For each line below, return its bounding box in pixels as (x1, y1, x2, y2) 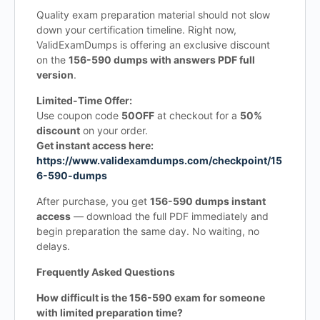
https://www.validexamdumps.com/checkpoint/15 (36, 154, 282, 166)
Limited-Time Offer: (36, 94, 132, 106)
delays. (36, 240, 70, 252)
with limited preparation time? (36, 306, 183, 319)
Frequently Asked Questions (36, 266, 175, 278)
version (36, 69, 74, 81)
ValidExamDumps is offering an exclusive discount (36, 39, 270, 51)
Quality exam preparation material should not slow (36, 9, 270, 21)
